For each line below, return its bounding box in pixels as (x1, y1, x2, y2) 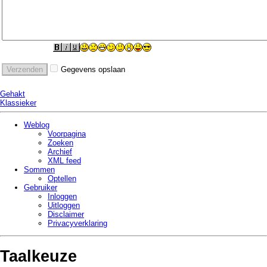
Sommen (24, 165, 55, 175)
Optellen (48, 174, 76, 184)
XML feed (48, 156, 81, 166)
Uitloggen (48, 201, 80, 210)
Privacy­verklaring (48, 219, 107, 228)
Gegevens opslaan (61, 65, 125, 74)
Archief (48, 147, 72, 157)
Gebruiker (24, 183, 57, 193)
